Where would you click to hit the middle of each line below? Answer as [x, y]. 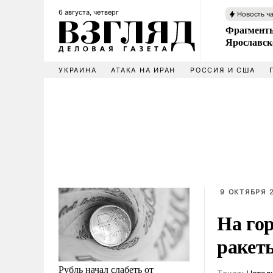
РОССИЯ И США [223, 70]
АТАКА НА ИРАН [144, 70]
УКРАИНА [78, 70]
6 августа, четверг [89, 12]
